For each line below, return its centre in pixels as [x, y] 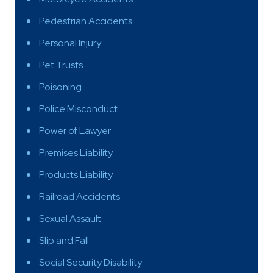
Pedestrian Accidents [86, 21]
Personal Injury [70, 43]
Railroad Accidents [80, 196]
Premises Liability [76, 152]
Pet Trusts [61, 65]
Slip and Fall [64, 240]
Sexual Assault [70, 218]
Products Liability [76, 174]
